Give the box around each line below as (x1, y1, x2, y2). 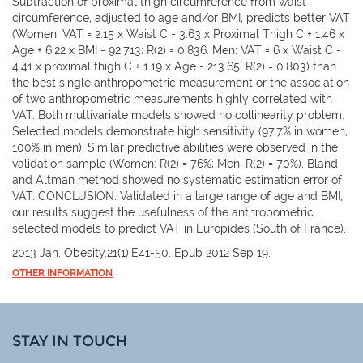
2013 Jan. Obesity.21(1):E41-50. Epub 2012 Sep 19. (12, 246, 271, 259)
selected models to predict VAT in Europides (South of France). (12, 221, 346, 235)
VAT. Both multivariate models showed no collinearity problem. (12, 108, 344, 122)
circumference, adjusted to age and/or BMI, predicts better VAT (12, 11, 350, 24)
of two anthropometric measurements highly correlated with (12, 92, 332, 105)
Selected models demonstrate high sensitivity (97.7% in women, (12, 124, 348, 138)
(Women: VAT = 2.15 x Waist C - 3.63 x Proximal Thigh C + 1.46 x (12, 27, 344, 41)
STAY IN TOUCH (12, 332, 127, 350)
